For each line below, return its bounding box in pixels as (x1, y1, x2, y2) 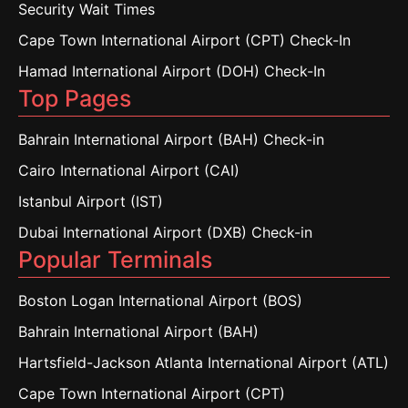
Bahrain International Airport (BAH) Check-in (18, 130, 324, 148)
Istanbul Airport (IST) (18, 192, 163, 210)
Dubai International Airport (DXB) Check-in (18, 223, 312, 241)
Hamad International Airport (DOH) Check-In (18, 62, 325, 80)
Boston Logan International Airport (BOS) (18, 291, 302, 310)
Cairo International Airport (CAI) (18, 161, 240, 179)
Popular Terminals (18, 246, 212, 273)
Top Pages (18, 85, 131, 112)
